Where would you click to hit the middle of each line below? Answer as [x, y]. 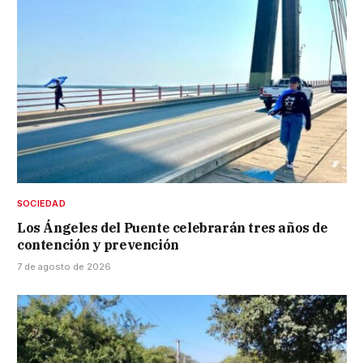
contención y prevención [98, 244]
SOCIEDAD [41, 203]
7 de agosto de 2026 [64, 266]
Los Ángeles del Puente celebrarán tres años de [173, 227]
